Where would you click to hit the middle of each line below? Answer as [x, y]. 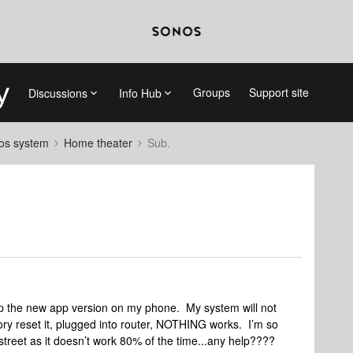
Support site [279, 92]
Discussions [58, 93]
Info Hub [140, 93]
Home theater [98, 143]
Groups [211, 92]
